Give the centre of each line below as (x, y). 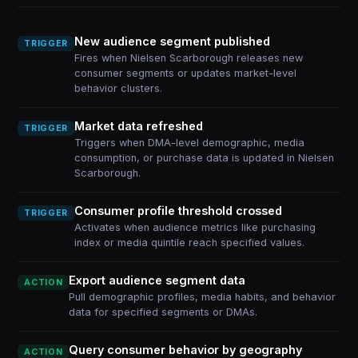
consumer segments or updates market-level (185, 73)
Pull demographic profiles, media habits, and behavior (203, 297)
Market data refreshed (138, 126)
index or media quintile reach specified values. (189, 243)
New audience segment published (172, 41)
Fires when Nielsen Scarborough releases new (188, 58)
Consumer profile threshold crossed (178, 211)
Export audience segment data (157, 280)
